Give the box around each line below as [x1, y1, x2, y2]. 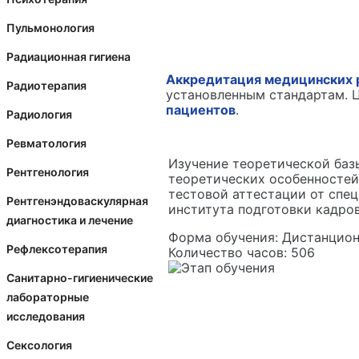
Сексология [6, 338, 72, 352]
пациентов [165, 101, 236, 118]
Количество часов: [167, 244, 287, 260]
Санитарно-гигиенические [6, 271, 153, 284]
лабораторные [6, 290, 89, 304]
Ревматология [6, 136, 87, 150]
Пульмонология [6, 21, 95, 34]
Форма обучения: [167, 228, 278, 245]
